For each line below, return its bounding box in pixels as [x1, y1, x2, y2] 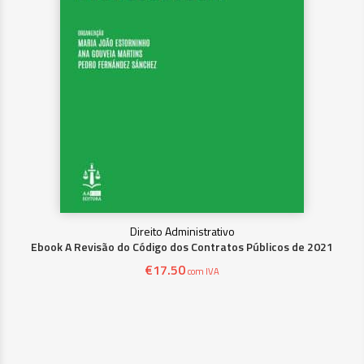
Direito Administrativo [129, 223, 235, 240]
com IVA [188, 264, 219, 278]
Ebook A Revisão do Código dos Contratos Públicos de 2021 [31, 238, 333, 255]
